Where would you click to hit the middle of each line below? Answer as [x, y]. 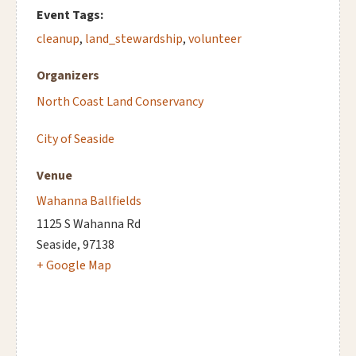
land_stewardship [134, 39]
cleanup [58, 39]
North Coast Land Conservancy [120, 101]
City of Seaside [75, 139]
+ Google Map [74, 265]
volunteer [215, 39]
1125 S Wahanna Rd [89, 224]
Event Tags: [70, 15]
